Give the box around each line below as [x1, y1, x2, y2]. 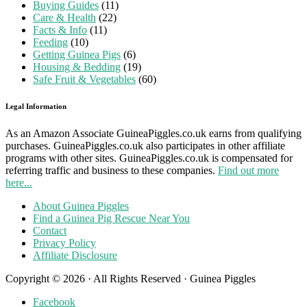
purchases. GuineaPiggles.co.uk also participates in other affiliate [5, 140, 285, 152]
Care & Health [33, 11, 96, 23]
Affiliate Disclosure [33, 249, 117, 262]
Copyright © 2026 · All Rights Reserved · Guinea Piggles [5, 273, 256, 285]
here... [5, 177, 32, 189]
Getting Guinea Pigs [33, 48, 121, 60]
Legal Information [5, 102, 66, 111]
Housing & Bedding [33, 60, 121, 73]
